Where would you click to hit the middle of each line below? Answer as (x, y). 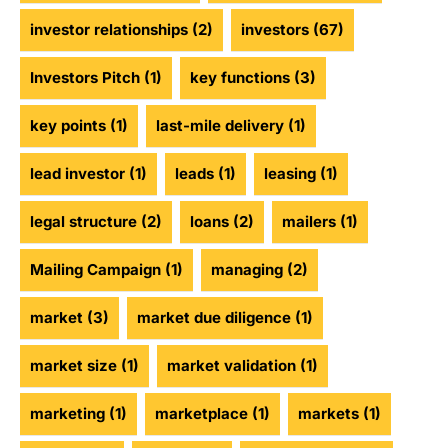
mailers (309, 222)
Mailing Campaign (95, 270)
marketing (67, 414)
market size (73, 366)
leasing (290, 174)
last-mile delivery (220, 126)
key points (68, 126)
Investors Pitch (85, 78)
